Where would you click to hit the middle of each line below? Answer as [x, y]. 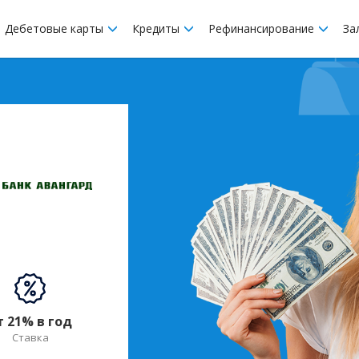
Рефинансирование [263, 28]
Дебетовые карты [56, 28]
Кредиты [157, 28]
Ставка [30, 337]
